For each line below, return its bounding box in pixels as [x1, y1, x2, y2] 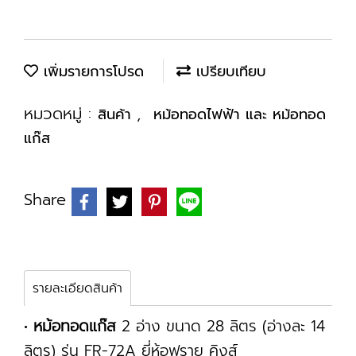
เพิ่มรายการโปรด [38, 60, 144, 83]
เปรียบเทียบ [191, 60, 266, 83]
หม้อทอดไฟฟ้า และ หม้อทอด [153, 103, 326, 126]
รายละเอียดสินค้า [33, 279, 122, 298]
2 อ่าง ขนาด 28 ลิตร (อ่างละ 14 [116, 315, 325, 338]
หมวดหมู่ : [24, 102, 98, 126]
